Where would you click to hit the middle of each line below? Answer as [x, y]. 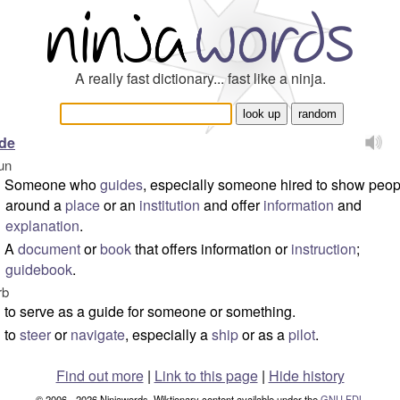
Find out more [100, 375]
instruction [324, 249]
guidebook [39, 269]
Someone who [52, 184]
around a [35, 205]
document [49, 249]
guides [121, 184]
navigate [98, 334]
